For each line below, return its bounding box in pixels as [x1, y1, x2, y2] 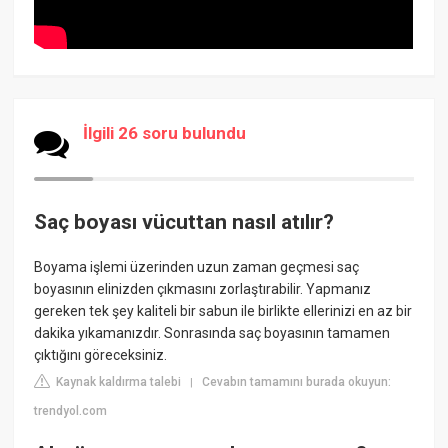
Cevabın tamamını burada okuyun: [202, 375, 392, 390]
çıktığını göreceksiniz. [34, 347, 168, 364]
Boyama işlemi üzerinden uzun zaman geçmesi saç [34, 259, 360, 276]
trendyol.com [34, 404, 108, 419]
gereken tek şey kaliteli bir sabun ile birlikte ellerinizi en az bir [34, 303, 413, 320]
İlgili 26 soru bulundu [83, 122, 247, 143]
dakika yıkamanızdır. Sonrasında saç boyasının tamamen [34, 325, 391, 342]
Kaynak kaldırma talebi [53, 375, 182, 390]
